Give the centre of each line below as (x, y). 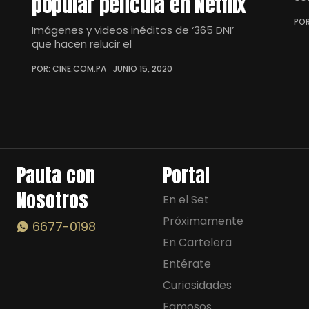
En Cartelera (197, 242)
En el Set (186, 200)
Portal (186, 175)
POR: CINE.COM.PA (69, 69)
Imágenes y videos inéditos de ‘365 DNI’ (133, 30)
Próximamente (203, 221)
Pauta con (56, 175)
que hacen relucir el (82, 44)
